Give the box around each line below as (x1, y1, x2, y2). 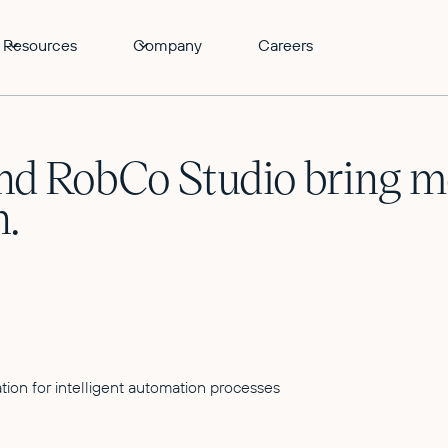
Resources (3, 35, 77, 55)
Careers (258, 35, 313, 55)
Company (133, 35, 202, 55)
